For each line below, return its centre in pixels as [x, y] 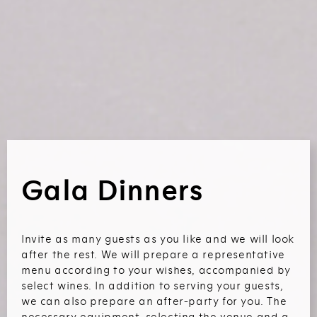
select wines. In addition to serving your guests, [152, 286]
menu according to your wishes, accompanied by [156, 270]
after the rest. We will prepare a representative [153, 254]
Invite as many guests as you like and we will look [158, 239]
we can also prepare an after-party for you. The [154, 301]
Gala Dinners [112, 191]
